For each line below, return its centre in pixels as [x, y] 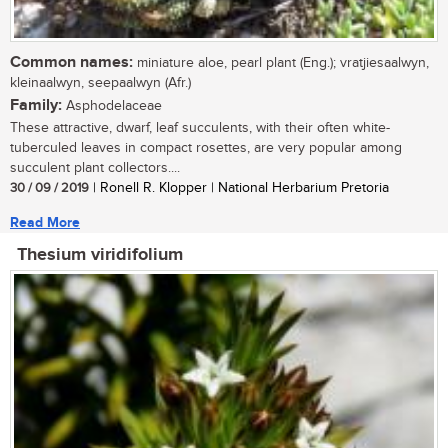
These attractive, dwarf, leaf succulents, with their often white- [200, 128]
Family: [36, 106]
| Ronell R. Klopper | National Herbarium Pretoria [239, 188]
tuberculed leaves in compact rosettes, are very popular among [206, 148]
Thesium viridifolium [100, 255]
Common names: [71, 63]
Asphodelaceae [112, 106]
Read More [45, 223]
